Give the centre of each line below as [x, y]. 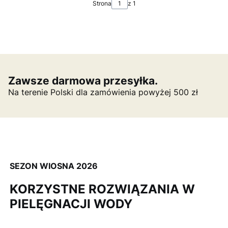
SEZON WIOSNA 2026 [53, 166]
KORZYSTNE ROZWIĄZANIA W [102, 189]
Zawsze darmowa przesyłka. [83, 80]
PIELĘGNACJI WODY [71, 204]
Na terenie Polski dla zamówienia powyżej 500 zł [103, 92]
